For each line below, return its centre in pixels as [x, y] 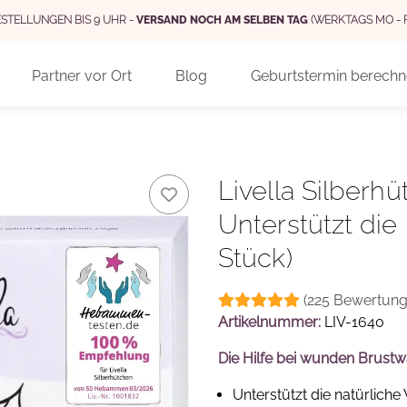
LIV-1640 [354, 322]
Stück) [255, 258]
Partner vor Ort [82, 76]
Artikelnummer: [271, 322]
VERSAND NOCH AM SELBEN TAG [222, 20]
